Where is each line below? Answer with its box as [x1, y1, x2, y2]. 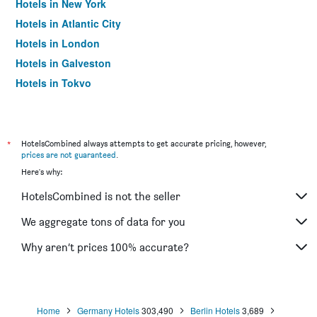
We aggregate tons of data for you [21, 214, 185, 229]
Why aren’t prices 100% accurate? [21, 240, 189, 254]
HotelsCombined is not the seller [21, 189, 180, 203]
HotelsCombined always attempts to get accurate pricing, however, [21, 138, 266, 149]
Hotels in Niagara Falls [16, 96, 125, 110]
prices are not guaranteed [21, 149, 116, 160]
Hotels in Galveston [16, 56, 111, 70]
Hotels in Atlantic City [16, 16, 121, 30]
